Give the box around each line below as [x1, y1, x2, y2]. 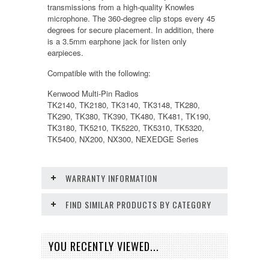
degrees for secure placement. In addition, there [47, 24, 214, 35]
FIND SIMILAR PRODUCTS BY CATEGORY [65, 198, 211, 211]
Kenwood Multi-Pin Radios [47, 88, 139, 99]
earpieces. [47, 47, 83, 58]
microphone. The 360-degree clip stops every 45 [47, 13, 215, 24]
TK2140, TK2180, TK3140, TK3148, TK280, [47, 99, 200, 110]
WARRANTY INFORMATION [65, 172, 157, 184]
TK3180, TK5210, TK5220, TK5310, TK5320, [47, 122, 204, 133]
